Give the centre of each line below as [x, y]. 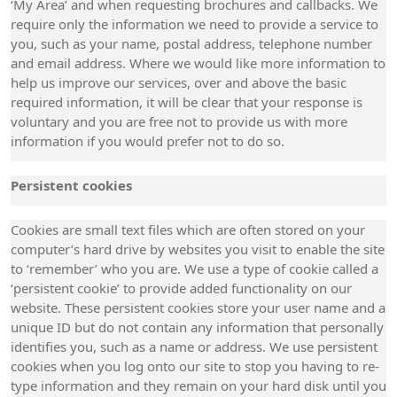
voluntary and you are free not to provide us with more [179, 121]
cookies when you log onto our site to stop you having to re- [195, 366]
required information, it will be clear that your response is [187, 102]
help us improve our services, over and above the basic [179, 82]
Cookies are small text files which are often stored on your [188, 230]
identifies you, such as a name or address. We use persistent [194, 346]
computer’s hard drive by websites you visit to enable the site [198, 249]
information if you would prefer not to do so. [148, 141]
